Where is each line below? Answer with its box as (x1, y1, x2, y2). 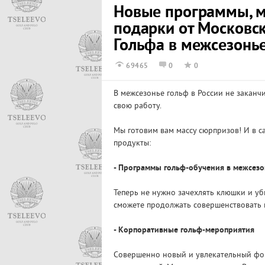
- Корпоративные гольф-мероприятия (114, 225, 254, 235)
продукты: (114, 138, 151, 148)
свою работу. (114, 101, 161, 111)
